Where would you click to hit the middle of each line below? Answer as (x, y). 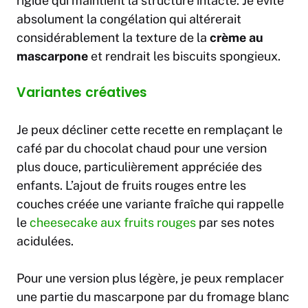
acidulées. (45, 241)
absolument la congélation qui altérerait (129, 19)
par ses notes (235, 223)
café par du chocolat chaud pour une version (142, 148)
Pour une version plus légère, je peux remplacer (150, 278)
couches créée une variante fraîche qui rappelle (150, 204)
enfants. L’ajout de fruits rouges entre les (131, 186)
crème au (236, 38)
